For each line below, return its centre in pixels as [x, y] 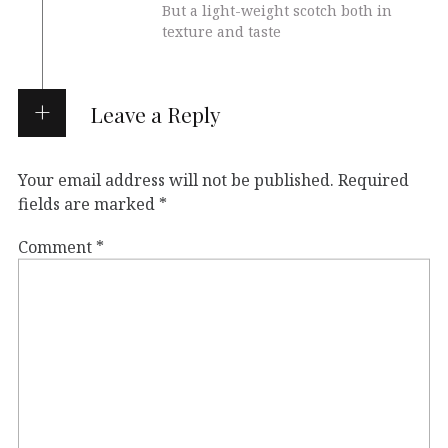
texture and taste [221, 32]
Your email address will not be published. [176, 179]
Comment [57, 247]
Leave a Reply [155, 114]
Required [373, 179]
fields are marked [88, 203]
